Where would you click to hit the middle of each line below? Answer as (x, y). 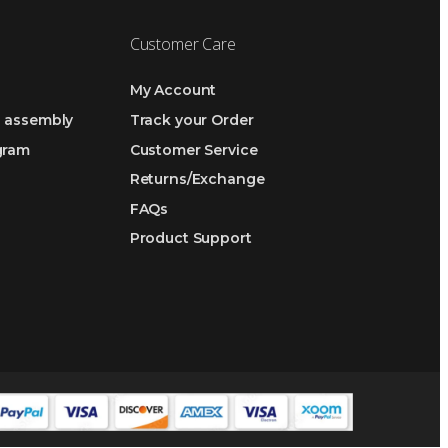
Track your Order (191, 120)
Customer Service (193, 149)
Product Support (190, 238)
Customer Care (182, 43)
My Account (173, 90)
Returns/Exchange (197, 179)
